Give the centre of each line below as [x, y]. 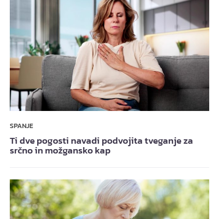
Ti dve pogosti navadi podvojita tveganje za [101, 141]
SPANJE [22, 126]
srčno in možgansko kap [60, 151]
